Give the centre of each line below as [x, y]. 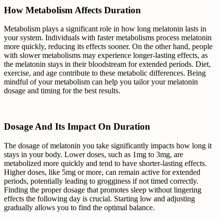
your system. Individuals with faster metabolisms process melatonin [108, 38]
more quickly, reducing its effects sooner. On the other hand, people [108, 47]
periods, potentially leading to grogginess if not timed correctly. [101, 181]
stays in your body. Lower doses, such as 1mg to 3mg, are [94, 154]
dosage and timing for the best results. [62, 91]
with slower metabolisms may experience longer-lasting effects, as [106, 55]
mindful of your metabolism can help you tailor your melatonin [101, 82]
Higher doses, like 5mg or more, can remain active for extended [102, 172]
